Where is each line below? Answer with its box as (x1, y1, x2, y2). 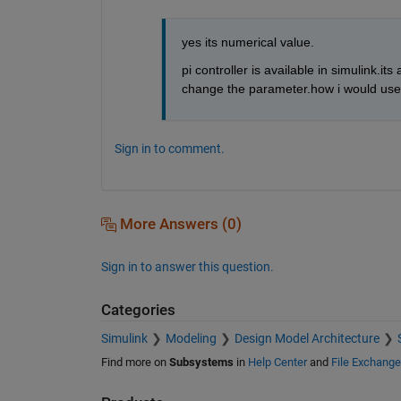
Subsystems (168, 355, 234, 370)
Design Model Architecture (234, 331, 380, 346)
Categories (100, 301, 175, 319)
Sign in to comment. (114, 141, 225, 156)
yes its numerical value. (181, 34, 314, 49)
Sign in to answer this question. (100, 259, 274, 274)
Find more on (100, 355, 169, 370)
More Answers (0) (115, 215, 242, 233)
